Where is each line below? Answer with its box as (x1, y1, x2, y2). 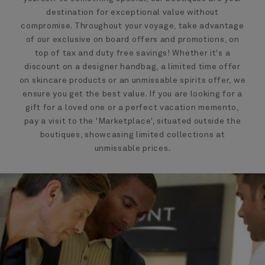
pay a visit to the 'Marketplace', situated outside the (24, 117, 241, 126)
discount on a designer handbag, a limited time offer (24, 63, 241, 72)
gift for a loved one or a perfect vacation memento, (25, 104, 240, 112)
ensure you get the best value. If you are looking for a (22, 90, 243, 99)
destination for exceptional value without (46, 8, 219, 17)
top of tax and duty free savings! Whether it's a (34, 49, 231, 58)
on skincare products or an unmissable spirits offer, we (19, 76, 246, 85)
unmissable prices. (94, 144, 171, 153)
